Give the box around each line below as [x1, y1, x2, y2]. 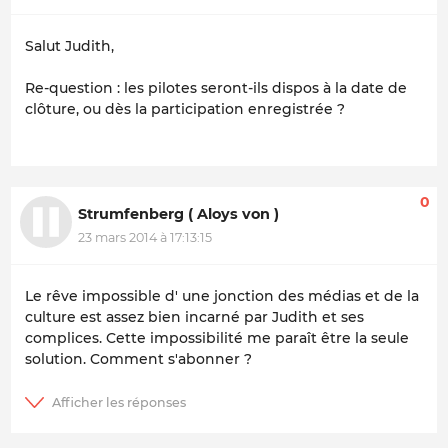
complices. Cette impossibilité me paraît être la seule [25, 329, 409, 348]
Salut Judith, [25, 36, 114, 55]
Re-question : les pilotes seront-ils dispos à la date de [25, 78, 407, 97]
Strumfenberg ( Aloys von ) [78, 204, 279, 223]
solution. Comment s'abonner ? [25, 350, 252, 369]
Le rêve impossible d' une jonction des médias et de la [25, 287, 419, 306]
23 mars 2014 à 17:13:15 [78, 230, 212, 246]
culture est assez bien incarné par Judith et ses [25, 308, 364, 327]
